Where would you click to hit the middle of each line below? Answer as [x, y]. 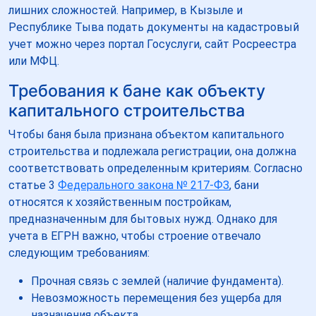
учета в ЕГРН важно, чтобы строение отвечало [135, 236]
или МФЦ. [34, 61]
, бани [244, 185]
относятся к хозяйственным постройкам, [120, 202]
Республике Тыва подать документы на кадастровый [154, 27]
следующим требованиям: [79, 253]
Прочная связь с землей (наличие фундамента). [157, 281]
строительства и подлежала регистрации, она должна [152, 151]
